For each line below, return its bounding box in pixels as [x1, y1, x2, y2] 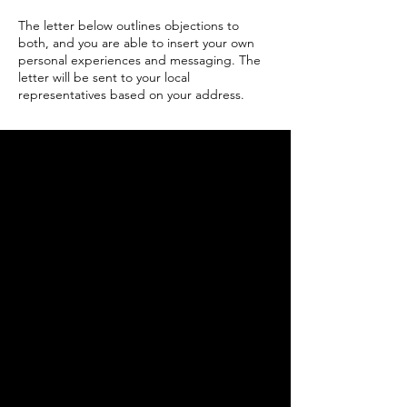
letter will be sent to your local [18, 69, 190, 85]
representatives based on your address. [18, 86, 244, 103]
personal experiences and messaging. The [18, 52, 261, 68]
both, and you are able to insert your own [18, 35, 254, 51]
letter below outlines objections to [40, 17, 239, 34]
